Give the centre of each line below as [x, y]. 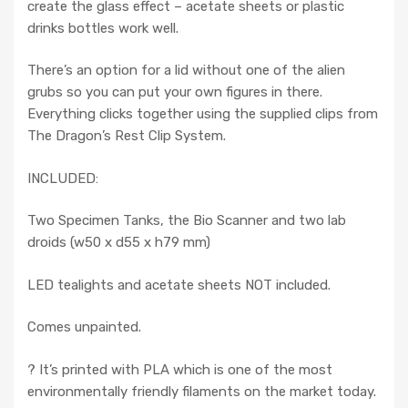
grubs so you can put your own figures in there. [175, 92]
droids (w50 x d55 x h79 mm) [119, 243]
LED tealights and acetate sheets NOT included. [179, 285]
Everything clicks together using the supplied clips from [203, 114]
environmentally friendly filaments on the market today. [202, 391]
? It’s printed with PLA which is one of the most [180, 369]
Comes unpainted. [84, 327]
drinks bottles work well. [103, 28]
